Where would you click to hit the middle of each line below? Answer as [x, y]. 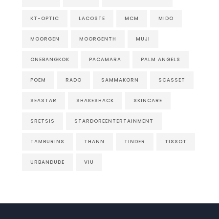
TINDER [135, 142]
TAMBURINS [47, 142]
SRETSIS [43, 121]
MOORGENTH [98, 39]
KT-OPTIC [45, 19]
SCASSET [172, 80]
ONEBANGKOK [50, 60]
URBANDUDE [47, 162]
